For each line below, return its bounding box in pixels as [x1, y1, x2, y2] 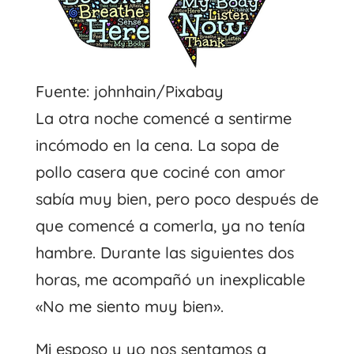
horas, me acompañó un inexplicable [35, 269, 305, 289]
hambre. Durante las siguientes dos [35, 242, 294, 262]
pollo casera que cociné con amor [35, 161, 285, 182]
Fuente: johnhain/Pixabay [35, 81, 224, 101]
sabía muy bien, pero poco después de [35, 188, 318, 209]
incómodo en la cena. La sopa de [35, 134, 279, 155]
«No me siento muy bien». [35, 296, 224, 316]
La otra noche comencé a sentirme [35, 107, 292, 128]
